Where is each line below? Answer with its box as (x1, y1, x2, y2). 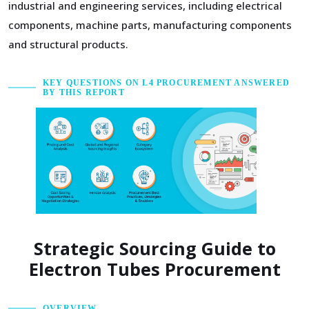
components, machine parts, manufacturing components (8, 18, 292, 32)
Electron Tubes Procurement (28, 257, 281, 281)
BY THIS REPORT (43, 88, 125, 97)
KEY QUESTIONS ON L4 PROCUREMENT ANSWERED (43, 78, 290, 88)
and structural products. (8, 37, 128, 51)
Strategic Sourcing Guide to (33, 237, 276, 261)
